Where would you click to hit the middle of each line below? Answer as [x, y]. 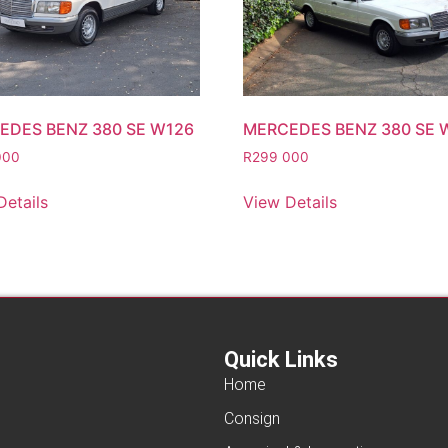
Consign [252, 419]
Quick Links [281, 360]
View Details [290, 201]
